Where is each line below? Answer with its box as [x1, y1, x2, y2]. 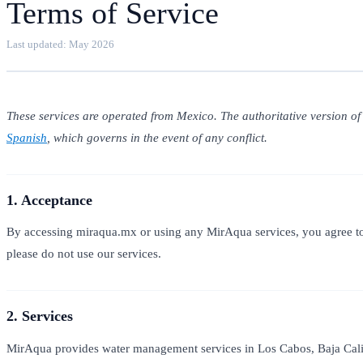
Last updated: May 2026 [6, 37, 114, 50]
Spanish [6, 130, 47, 144]
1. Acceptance [6, 191, 92, 208]
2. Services [6, 308, 73, 325]
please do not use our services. [6, 246, 161, 261]
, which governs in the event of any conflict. [47, 130, 267, 144]
